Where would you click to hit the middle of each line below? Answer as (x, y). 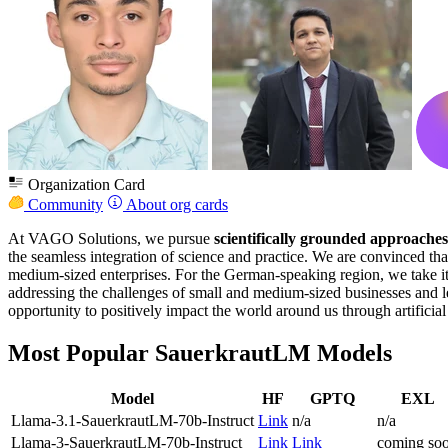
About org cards (175, 204)
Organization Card (84, 184)
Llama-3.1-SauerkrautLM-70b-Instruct (132, 420)
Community (63, 204)
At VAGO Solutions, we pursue (111, 238)
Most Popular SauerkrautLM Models (200, 352)
